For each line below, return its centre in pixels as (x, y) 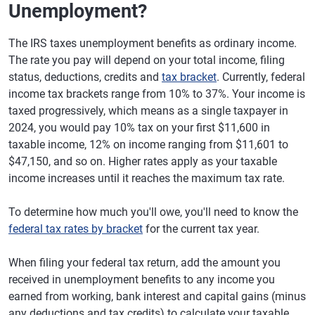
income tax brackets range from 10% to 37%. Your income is (157, 94)
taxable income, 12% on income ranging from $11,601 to (148, 144)
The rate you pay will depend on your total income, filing (147, 60)
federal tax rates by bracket (76, 229)
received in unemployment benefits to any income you (142, 279)
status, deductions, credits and (85, 77)
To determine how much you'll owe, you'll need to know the (153, 212)
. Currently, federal (261, 77)
